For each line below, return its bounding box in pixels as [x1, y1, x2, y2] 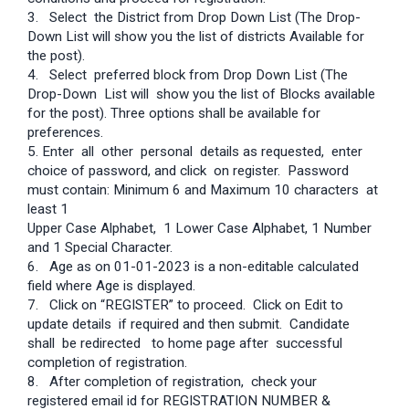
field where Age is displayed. [27, 278, 195, 295]
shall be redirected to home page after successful [27, 335, 342, 352]
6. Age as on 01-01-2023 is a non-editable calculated [27, 258, 359, 276]
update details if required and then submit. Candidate [27, 316, 353, 333]
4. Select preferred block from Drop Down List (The [27, 67, 348, 84]
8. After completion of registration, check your [27, 373, 320, 391]
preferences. [27, 124, 103, 142]
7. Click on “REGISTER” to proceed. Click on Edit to [27, 297, 343, 314]
